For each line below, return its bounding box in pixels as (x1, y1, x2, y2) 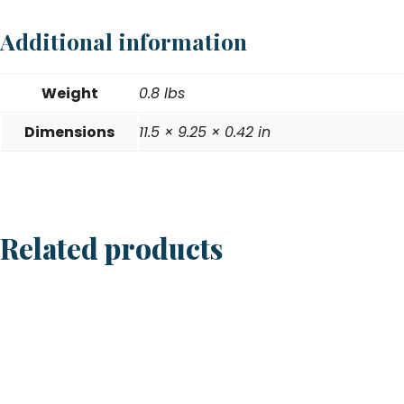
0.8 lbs (139, 83, 185, 104)
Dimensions (24, 122, 115, 142)
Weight (41, 83, 98, 104)
